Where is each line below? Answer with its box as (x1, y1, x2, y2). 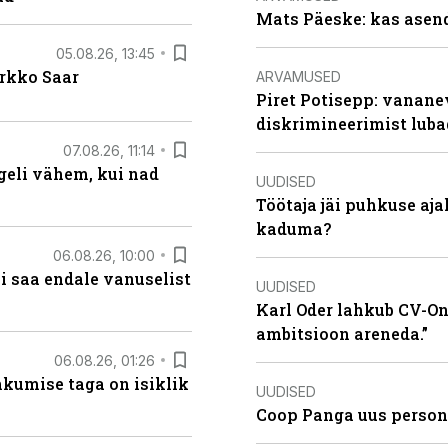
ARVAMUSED (256, 67, 341, 85)
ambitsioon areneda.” (256, 323, 428, 344)
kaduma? (256, 218, 331, 239)
